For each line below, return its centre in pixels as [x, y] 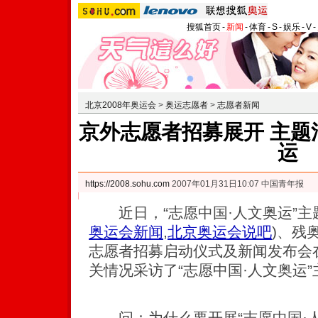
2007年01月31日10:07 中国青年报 [237, 184]
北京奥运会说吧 [220, 232]
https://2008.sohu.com [127, 184]
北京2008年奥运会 [121, 105]
